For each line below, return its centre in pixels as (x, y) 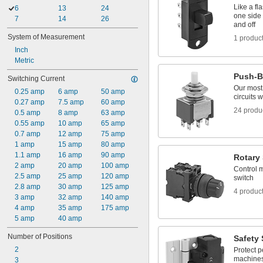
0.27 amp (30, 102)
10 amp (70, 123)
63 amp (113, 113)
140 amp (115, 197)
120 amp (115, 176)
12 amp (70, 134)
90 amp (113, 155)
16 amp (70, 155)
